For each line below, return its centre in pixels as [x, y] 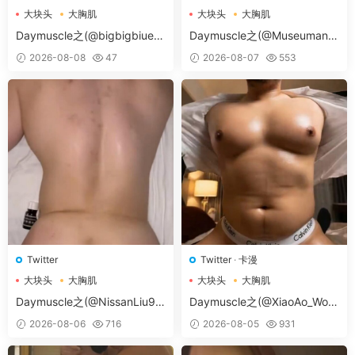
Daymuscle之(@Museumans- [264, 35]
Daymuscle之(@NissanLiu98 [89, 302]
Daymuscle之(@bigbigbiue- [87, 35]
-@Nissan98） [53, 317]
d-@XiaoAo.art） [233, 317]
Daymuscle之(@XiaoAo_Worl [262, 302]
